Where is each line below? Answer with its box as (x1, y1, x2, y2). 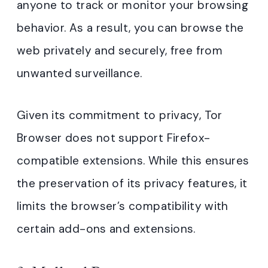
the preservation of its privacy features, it (17, 175, 248, 191)
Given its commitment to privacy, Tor (17, 107, 223, 123)
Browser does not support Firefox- (17, 130, 211, 145)
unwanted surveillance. (17, 65, 142, 81)
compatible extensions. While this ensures (17, 153, 249, 168)
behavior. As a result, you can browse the (17, 20, 244, 35)
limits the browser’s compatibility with (17, 198, 229, 214)
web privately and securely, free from (17, 42, 223, 58)
